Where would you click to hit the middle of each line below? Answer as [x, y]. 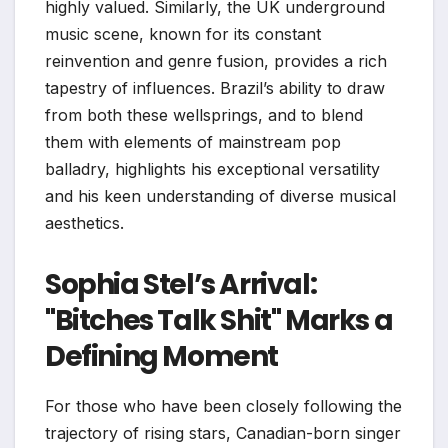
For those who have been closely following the [223, 405]
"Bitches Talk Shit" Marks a [219, 320]
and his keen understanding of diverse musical [220, 195]
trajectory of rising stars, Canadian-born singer [223, 432]
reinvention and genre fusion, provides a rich [216, 60]
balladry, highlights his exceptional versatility [212, 168]
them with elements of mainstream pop [193, 141]
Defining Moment [162, 356]
